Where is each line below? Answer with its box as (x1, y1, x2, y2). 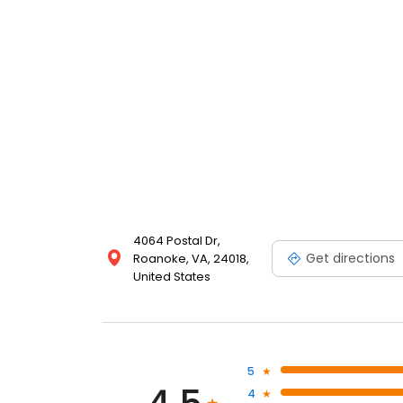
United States (133, 268, 210, 286)
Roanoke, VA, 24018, (133, 250, 249, 268)
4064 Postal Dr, (133, 232, 220, 250)
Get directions (306, 248, 395, 267)
